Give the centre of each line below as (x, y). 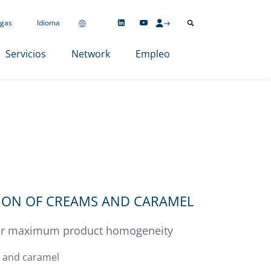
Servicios (25, 54)
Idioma (48, 23)
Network (90, 54)
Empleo (152, 54)
